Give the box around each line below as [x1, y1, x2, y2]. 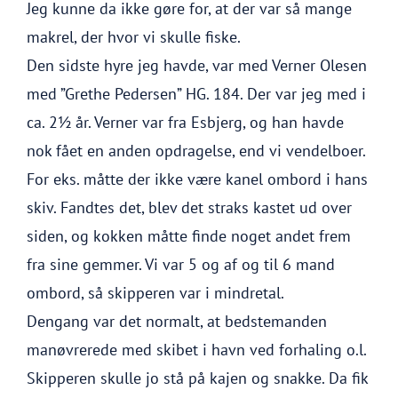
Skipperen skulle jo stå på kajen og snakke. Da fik [27, 368, 368, 388]
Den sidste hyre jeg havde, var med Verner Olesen [27, 55, 367, 76]
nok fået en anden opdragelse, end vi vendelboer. [27, 140, 365, 161]
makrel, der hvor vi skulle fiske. [27, 27, 241, 47]
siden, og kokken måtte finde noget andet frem [27, 226, 351, 246]
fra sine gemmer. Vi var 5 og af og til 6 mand [27, 254, 335, 275]
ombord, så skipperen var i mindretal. [27, 283, 284, 303]
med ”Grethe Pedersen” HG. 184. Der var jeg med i [27, 84, 366, 104]
